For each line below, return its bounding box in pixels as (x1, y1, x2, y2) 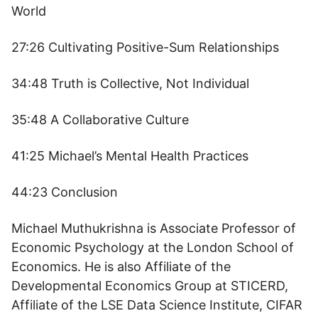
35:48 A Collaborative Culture (11, 112, 189, 127)
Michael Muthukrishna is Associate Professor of (11, 221, 296, 236)
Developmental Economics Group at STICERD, (11, 278, 288, 293)
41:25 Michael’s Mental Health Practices (11, 148, 248, 163)
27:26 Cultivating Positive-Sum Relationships (11, 40, 279, 55)
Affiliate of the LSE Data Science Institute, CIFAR (11, 297, 302, 312)
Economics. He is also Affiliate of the (11, 259, 231, 274)
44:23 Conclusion (11, 185, 118, 199)
